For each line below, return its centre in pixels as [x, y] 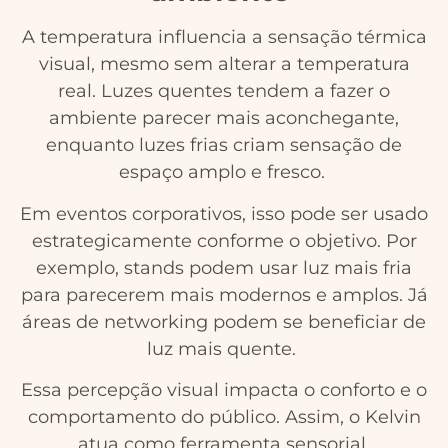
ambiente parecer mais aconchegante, [224, 118]
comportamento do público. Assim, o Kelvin [224, 417]
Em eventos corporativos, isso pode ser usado [224, 213]
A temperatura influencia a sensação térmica [224, 37]
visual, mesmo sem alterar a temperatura [224, 64]
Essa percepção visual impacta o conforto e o [224, 390]
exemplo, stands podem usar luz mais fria [224, 267]
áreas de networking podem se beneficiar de [224, 321]
